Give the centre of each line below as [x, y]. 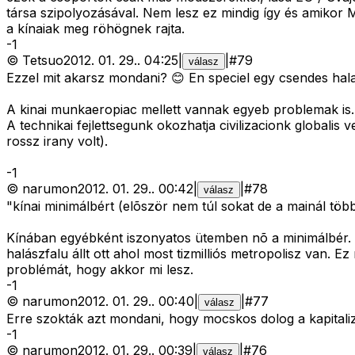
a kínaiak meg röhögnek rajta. [95, 29]
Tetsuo [43, 61]
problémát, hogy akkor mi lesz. [100, 270]
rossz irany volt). [57, 141]
